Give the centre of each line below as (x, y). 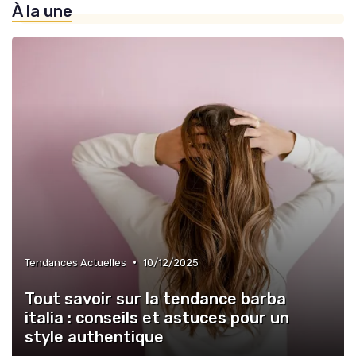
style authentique (94, 337)
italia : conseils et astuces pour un (157, 317)
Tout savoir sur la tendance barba (155, 298)
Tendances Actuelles (75, 262)
